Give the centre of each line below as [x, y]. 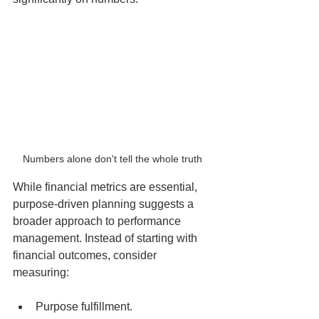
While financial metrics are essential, [106, 187]
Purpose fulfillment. [84, 306]
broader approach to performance [98, 221]
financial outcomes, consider [86, 255]
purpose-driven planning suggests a [105, 204]
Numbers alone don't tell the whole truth [114, 158]
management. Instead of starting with [106, 238]
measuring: [41, 272]
